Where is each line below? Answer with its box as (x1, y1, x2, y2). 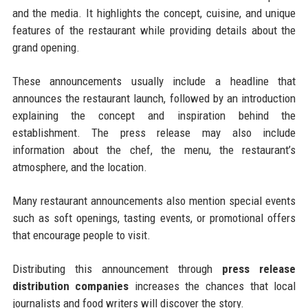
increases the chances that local (129, 279, 296, 294)
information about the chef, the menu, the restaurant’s (12, 143, 296, 157)
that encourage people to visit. (12, 228, 151, 243)
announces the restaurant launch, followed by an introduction (12, 91, 296, 106)
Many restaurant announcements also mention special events (12, 194, 296, 208)
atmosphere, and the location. (12, 160, 147, 175)
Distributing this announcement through (12, 262, 223, 276)
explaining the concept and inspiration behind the (12, 109, 296, 123)
